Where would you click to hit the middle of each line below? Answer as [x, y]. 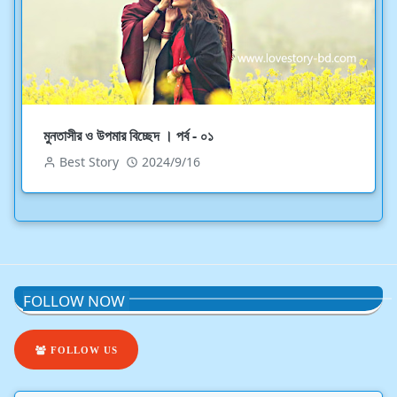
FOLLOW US [82, 350]
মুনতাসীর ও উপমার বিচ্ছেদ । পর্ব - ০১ [128, 136]
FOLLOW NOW [74, 301]
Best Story [89, 162]
